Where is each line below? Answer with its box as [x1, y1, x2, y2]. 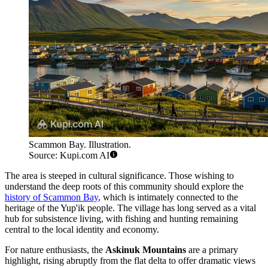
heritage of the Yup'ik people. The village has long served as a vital [5, 202, 256, 213]
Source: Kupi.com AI [29, 150, 109, 160]
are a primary [186, 244, 238, 255]
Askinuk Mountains [105, 244, 186, 255]
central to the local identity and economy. [5, 224, 159, 234]
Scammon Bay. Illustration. [29, 139, 131, 150]
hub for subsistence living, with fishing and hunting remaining [5, 213, 238, 224]
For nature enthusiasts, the [5, 244, 105, 255]
